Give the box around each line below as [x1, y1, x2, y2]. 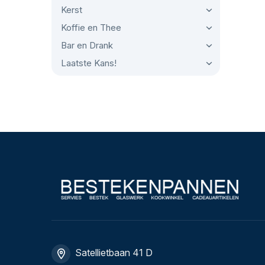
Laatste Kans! [61, 57, 117, 69]
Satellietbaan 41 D [75, 247, 153, 258]
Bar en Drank [61, 40, 113, 51]
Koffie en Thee [61, 22, 121, 33]
